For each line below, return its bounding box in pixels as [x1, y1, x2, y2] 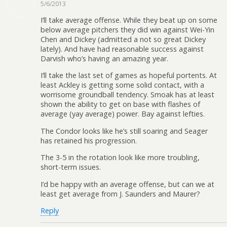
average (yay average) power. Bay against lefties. [41, 109, 205, 119]
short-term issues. [41, 162, 101, 172]
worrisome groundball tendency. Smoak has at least [41, 90, 214, 100]
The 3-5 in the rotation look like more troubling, [41, 153, 200, 163]
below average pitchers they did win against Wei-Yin [41, 25, 214, 34]
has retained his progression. [41, 135, 137, 145]
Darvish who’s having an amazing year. [41, 54, 168, 63]
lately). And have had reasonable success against [41, 44, 204, 54]
